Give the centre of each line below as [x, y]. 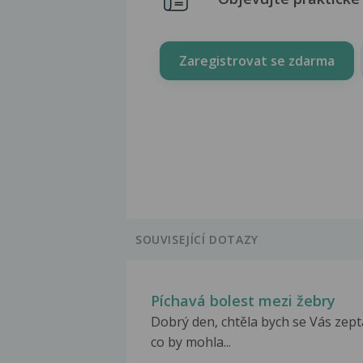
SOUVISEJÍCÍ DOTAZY [197, 240]
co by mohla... [191, 342]
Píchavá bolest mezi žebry [243, 301]
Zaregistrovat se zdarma [257, 60]
